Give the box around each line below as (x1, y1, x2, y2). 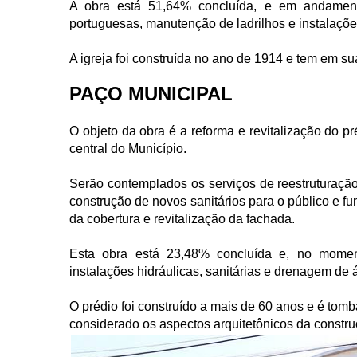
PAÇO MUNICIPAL (69, 83, 233, 104)
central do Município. (69, 142, 186, 155)
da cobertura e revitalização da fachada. (69, 212, 295, 226)
